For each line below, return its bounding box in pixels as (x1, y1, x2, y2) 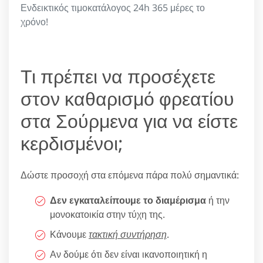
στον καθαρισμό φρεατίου (21, 85, 234, 111)
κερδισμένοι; (21, 130, 123, 156)
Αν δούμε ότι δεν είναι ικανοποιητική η (50, 247, 207, 261)
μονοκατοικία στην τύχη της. (50, 207, 165, 221)
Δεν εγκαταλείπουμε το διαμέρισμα (50, 193, 206, 207)
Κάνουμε (50, 227, 89, 241)
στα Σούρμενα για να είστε (21, 107, 238, 133)
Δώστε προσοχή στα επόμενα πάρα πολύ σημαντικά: (21, 168, 239, 181)
